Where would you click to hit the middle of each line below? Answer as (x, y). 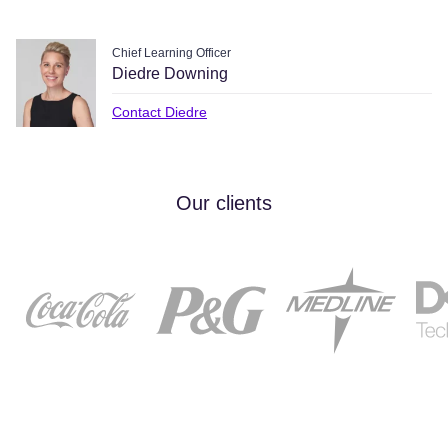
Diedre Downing (170, 73)
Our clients (224, 203)
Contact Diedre (159, 111)
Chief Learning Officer (171, 52)
